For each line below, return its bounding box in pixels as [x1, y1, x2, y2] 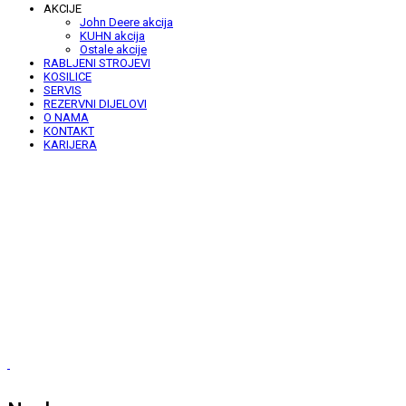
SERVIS [43, 82, 82, 97]
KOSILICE [43, 69, 92, 83]
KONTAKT [43, 123, 94, 138]
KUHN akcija [80, 28, 145, 43]
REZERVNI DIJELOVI [43, 96, 147, 111]
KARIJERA [43, 137, 97, 151]
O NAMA [43, 110, 89, 124]
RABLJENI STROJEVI [43, 55, 150, 70]
